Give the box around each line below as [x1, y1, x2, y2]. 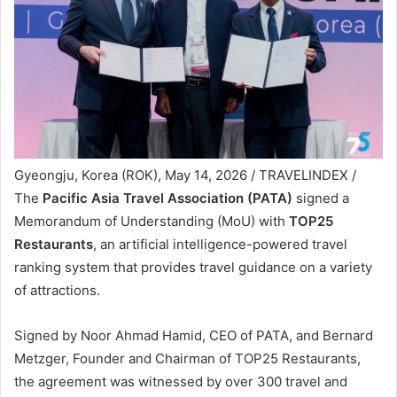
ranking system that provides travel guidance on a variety [14, 259, 372, 276]
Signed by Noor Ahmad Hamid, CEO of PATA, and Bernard [14, 327, 373, 345]
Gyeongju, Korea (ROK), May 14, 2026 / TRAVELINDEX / [14, 167, 356, 184]
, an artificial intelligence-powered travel [93, 236, 347, 253]
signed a [292, 190, 349, 207]
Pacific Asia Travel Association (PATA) [43, 190, 292, 207]
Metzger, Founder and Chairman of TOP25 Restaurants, [14, 350, 361, 368]
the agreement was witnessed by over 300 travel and [14, 373, 347, 391]
